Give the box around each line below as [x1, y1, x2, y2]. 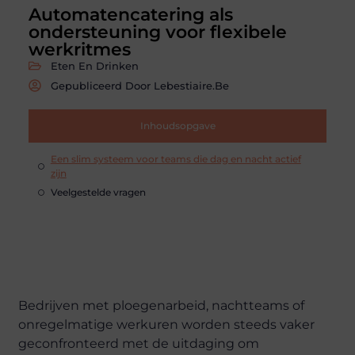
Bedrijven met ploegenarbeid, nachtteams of [18, 297, 305, 313]
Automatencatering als [28, 3, 233, 25]
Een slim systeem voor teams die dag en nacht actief [50, 152, 301, 165]
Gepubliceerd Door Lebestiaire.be [50, 78, 229, 92]
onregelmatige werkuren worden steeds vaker [18, 316, 315, 332]
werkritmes [28, 38, 131, 60]
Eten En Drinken [50, 59, 139, 72]
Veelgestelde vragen [50, 185, 146, 198]
